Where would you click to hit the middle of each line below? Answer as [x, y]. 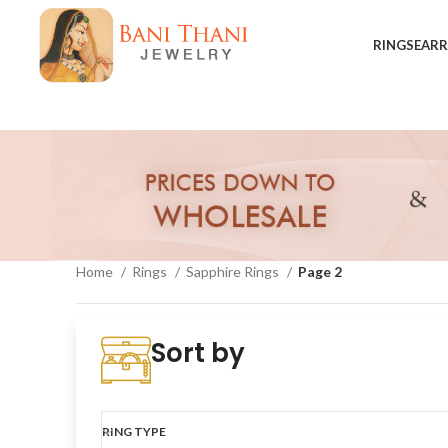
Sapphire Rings [234, 271]
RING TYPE [134, 431]
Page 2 [320, 271]
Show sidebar [150, 338]
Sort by [198, 353]
